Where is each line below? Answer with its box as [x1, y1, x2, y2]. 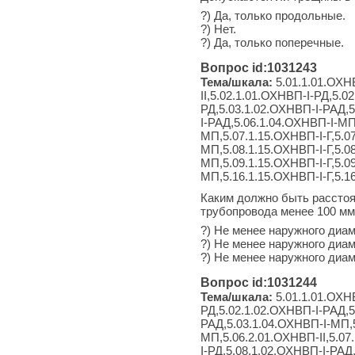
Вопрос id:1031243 [200, 60, 317, 74]
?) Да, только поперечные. [200, 35, 344, 49]
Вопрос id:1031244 [200, 275, 317, 289]
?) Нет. [200, 21, 236, 36]
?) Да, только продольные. [200, 8, 345, 22]
